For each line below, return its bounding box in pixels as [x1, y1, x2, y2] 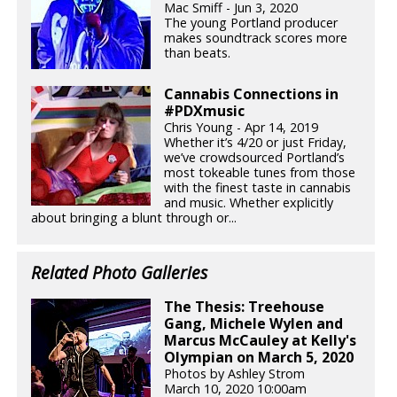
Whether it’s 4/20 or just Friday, [164, 133, 347, 151]
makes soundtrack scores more [164, 29, 348, 47]
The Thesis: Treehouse [164, 297, 325, 317]
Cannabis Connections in [164, 83, 339, 104]
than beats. [164, 44, 231, 62]
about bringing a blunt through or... [31, 208, 237, 226]
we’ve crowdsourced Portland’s [164, 148, 346, 166]
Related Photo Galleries [31, 260, 208, 284]
